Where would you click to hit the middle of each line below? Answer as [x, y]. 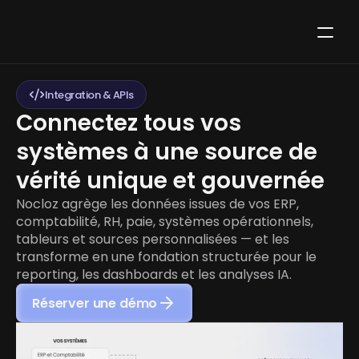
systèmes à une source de [167, 152]
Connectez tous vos [129, 123]
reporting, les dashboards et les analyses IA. [154, 274]
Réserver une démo [95, 303]
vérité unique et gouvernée [170, 181]
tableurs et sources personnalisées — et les [153, 239]
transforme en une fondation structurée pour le [166, 257]
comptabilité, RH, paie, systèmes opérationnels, [165, 222]
